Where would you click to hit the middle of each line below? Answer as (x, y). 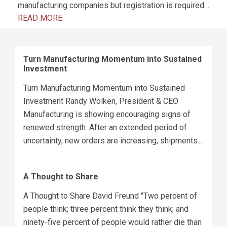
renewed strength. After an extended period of (105, 127)
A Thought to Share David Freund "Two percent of (110, 196)
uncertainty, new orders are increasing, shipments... (113, 140)
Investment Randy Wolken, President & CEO (101, 101)
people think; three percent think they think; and (106, 209)
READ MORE (40, 18)
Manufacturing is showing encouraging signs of (107, 114)
